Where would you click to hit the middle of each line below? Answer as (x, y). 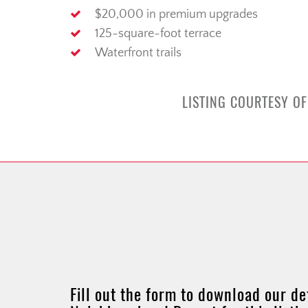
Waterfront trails (138, 53)
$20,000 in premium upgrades (176, 15)
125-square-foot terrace (158, 34)
